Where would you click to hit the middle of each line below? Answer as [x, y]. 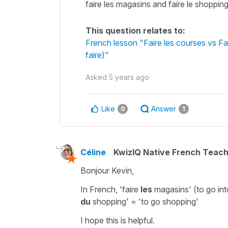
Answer [164, 108]
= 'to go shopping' [164, 201]
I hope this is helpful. [119, 220]
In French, [100, 189]
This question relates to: [135, 30]
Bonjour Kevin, [107, 170]
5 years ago [129, 77]
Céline [93, 152]
